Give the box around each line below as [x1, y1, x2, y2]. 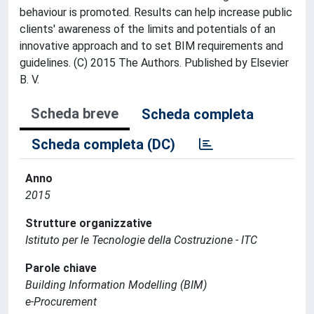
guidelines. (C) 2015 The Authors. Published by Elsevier [20, 56, 289, 69]
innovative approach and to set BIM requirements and [20, 39, 283, 53]
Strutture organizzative [25, 217, 152, 230]
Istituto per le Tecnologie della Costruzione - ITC [25, 233, 257, 247]
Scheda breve [31, 105, 118, 122]
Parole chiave [25, 261, 97, 275]
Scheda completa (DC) [32, 136, 175, 153]
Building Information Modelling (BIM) [25, 278, 207, 292]
